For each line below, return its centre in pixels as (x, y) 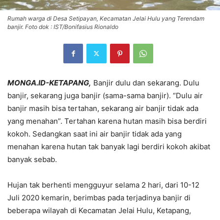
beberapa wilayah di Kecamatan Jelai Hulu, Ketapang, (99, 210)
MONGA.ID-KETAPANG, (49, 82)
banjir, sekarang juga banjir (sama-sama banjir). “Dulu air (105, 95)
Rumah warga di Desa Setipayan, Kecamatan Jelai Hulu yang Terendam (106, 18)
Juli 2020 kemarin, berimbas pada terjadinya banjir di (99, 197)
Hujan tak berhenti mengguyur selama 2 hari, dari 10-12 (103, 185)
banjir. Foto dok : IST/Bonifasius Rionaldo (63, 27)
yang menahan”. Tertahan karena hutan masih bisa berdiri (107, 121)
